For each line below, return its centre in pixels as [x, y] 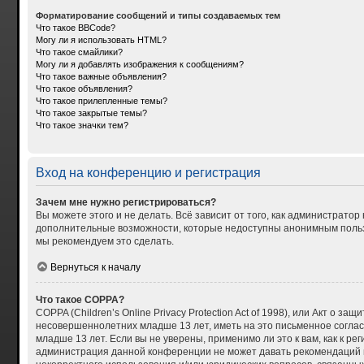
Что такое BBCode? [75, 27]
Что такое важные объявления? [101, 76]
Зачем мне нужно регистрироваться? [126, 202]
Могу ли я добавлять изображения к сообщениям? [139, 64]
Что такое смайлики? [79, 52]
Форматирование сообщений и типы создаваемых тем [158, 15]
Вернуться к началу [95, 267]
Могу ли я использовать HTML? [101, 39]
